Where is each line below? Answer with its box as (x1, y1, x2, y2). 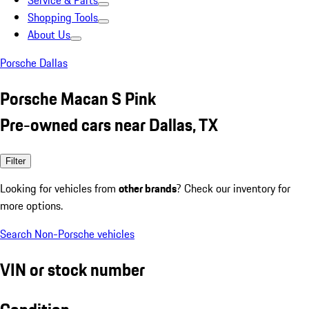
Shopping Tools (28, 9, 98, 26)
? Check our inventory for (177, 179, 290, 197)
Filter (6, 155, 26, 166)
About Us (28, 26, 70, 43)
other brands (119, 179, 177, 197)
